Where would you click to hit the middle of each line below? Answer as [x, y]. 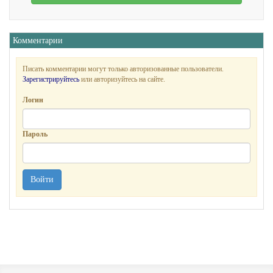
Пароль [35, 134]
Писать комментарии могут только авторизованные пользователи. [123, 69]
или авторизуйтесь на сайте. [122, 79]
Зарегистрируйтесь [51, 79]
